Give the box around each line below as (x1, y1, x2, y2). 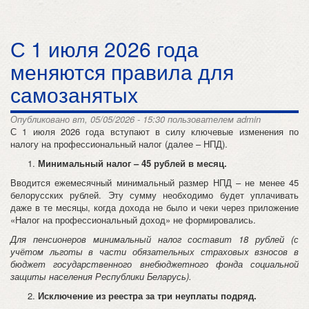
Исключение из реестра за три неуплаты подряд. (38, 289, 257, 302)
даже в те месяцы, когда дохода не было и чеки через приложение (10, 201, 299, 214)
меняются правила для (10, 57, 234, 86)
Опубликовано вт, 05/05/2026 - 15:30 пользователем (10, 112, 237, 126)
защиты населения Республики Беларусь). (10, 270, 192, 283)
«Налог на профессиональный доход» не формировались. (10, 213, 256, 226)
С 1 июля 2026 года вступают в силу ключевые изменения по (10, 125, 299, 138)
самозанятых (10, 79, 138, 109)
